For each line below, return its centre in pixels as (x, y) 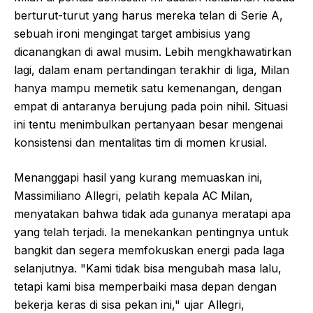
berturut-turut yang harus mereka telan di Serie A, (148, 15)
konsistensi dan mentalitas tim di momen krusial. (140, 142)
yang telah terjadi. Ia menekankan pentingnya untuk (151, 232)
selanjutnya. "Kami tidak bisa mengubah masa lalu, (148, 268)
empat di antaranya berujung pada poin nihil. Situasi (151, 106)
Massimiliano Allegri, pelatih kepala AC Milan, (133, 195)
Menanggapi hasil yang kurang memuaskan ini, (138, 177)
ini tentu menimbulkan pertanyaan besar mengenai (148, 124)
